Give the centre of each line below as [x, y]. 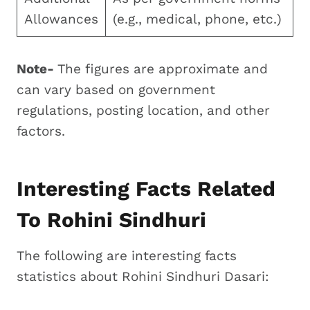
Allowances [61, 19]
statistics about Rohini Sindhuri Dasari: [143, 276]
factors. [41, 131]
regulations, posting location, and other [143, 110]
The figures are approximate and [163, 69]
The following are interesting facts [127, 255]
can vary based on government [116, 89]
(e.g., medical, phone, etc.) [197, 19]
